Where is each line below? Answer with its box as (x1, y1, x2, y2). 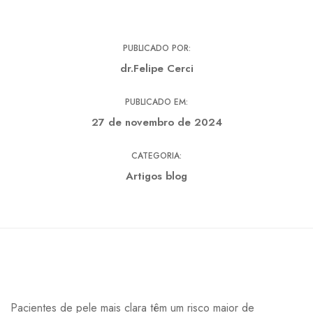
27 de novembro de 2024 (91, 114, 222, 130)
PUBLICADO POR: (122, 41, 191, 54)
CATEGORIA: (131, 149, 182, 162)
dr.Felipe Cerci (119, 60, 194, 76)
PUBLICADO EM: (125, 95, 188, 108)
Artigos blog (126, 168, 187, 184)
